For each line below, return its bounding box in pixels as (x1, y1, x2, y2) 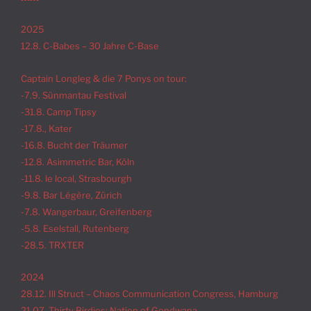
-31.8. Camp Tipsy (21, 106, 96, 117)
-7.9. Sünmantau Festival (21, 89, 126, 101)
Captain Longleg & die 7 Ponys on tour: (21, 72, 187, 84)
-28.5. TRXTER (21, 239, 84, 251)
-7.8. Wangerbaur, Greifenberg (21, 205, 152, 217)
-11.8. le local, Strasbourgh (21, 172, 132, 184)
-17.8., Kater (21, 122, 72, 134)
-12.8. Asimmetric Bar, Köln (21, 155, 135, 167)
